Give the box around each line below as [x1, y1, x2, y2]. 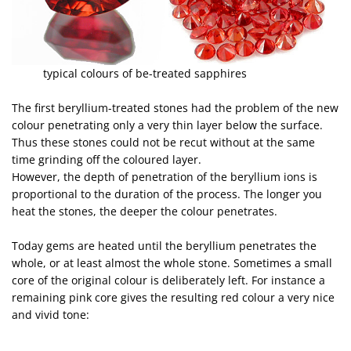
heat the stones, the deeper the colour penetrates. [12, 204, 277, 219]
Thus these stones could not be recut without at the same [12, 135, 315, 150]
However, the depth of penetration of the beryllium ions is [12, 169, 317, 184]
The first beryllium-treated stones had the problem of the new [12, 100, 338, 115]
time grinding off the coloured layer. [12, 152, 201, 167]
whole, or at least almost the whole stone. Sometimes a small [12, 255, 332, 270]
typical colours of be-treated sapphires [12, 66, 247, 81]
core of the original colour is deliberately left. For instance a [12, 273, 325, 288]
